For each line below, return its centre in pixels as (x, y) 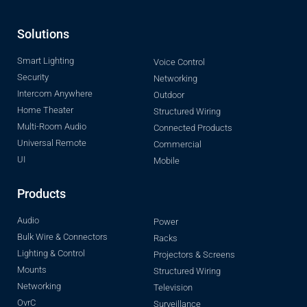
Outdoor (169, 95)
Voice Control (179, 62)
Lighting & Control (51, 253)
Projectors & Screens (194, 254)
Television (173, 287)
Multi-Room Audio (52, 126)
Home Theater (45, 110)
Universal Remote (52, 143)
